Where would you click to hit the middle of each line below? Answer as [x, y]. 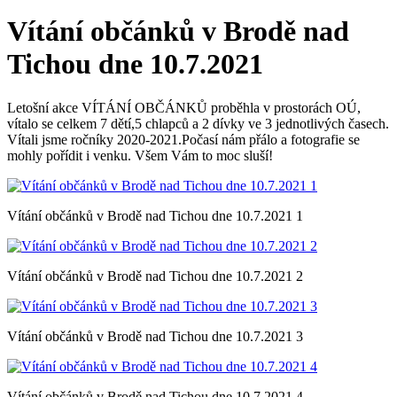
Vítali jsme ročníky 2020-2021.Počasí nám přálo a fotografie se [183, 139]
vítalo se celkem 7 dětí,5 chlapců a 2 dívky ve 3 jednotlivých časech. [198, 123]
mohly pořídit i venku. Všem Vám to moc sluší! [140, 155]
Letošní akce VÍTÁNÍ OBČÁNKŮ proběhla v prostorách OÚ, [184, 107]
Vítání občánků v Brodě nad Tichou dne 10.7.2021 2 [155, 276]
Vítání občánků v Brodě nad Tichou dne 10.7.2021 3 [155, 336]
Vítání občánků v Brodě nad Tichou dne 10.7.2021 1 [155, 215]
